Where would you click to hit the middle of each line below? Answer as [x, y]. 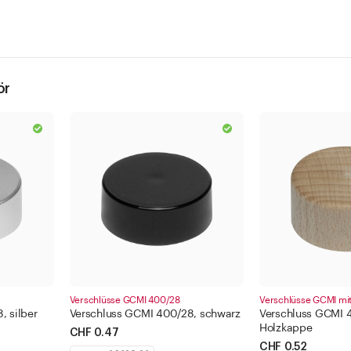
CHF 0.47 [94, 333]
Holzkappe [286, 328]
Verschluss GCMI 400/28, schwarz [155, 314]
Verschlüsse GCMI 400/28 [125, 300]
